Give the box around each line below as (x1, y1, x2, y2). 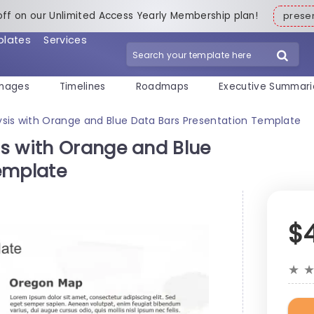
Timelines (59, 80, 106, 94)
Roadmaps (135, 80, 189, 94)
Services (43, 32, 87, 47)
